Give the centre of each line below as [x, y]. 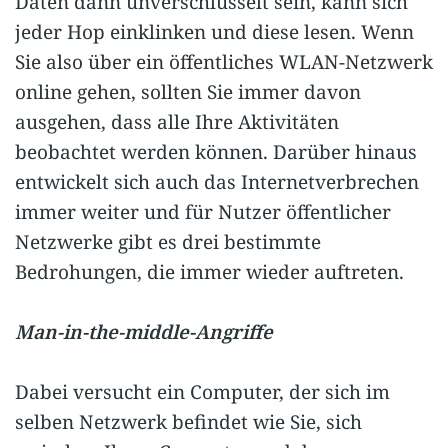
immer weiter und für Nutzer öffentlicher [203, 211]
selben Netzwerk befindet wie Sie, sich [188, 422]
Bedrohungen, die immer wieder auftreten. [209, 271]
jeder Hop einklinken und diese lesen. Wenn [214, 31]
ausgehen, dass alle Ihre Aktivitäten [177, 121]
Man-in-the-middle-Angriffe [144, 331]
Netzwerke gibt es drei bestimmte [168, 241]
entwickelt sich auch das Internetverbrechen [217, 181]
